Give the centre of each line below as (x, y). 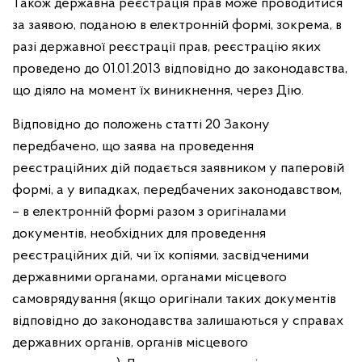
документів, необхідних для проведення (139, 234)
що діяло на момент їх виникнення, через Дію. (158, 91)
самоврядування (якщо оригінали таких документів (174, 299)
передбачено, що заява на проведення (133, 147)
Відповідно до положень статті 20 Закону (141, 125)
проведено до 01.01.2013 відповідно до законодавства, (180, 69)
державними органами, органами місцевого (149, 278)
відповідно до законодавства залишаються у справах (178, 321)
